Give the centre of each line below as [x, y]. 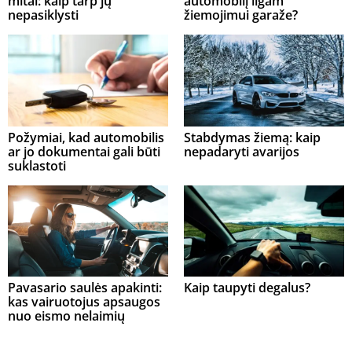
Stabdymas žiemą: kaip [252, 137]
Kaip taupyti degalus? [247, 288]
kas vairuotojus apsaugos [84, 302]
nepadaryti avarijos [242, 151]
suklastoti [37, 165]
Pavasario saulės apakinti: [85, 288]
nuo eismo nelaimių [66, 316]
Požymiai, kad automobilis [86, 137]
